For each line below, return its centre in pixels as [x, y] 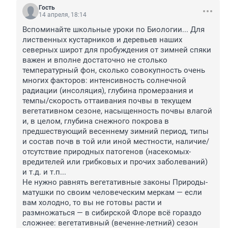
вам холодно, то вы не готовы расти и [92, 203]
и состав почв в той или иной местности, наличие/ [116, 142]
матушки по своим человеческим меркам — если [112, 193]
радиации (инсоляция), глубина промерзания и [108, 91]
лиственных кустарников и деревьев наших [102, 40]
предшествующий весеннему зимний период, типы [116, 132]
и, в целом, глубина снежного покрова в [96, 121]
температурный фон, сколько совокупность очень [114, 70]
